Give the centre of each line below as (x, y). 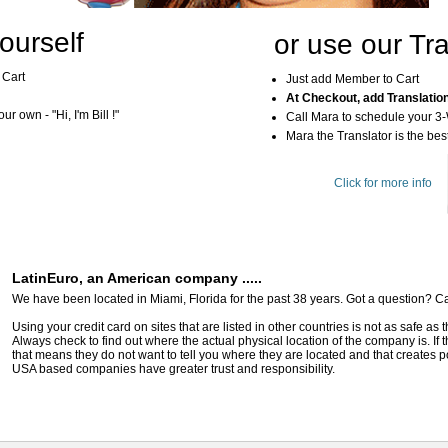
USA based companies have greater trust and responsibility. (173, 369)
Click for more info (382, 183)
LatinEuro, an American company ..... (137, 278)
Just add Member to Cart (352, 79)
